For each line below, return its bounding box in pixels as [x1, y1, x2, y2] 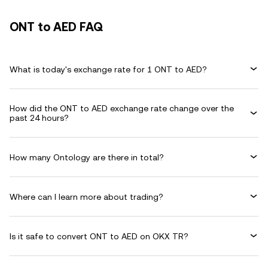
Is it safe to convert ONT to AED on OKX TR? [10, 231, 188, 241]
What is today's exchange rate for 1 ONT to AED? [10, 64, 207, 74]
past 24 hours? [10, 113, 69, 123]
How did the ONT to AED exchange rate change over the [10, 103, 234, 113]
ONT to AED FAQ [10, 20, 103, 34]
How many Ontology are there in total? [10, 152, 164, 162]
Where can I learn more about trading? [10, 191, 163, 202]
